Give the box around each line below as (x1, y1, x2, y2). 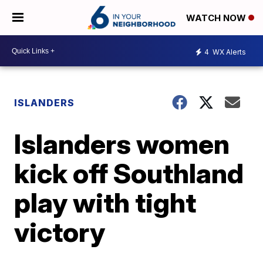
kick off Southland (14, 157, 244, 190)
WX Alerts (211, 47, 246, 56)
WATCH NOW (186, 12, 248, 24)
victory (14, 215, 106, 248)
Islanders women (14, 127, 230, 160)
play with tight (14, 186, 197, 219)
